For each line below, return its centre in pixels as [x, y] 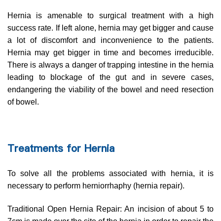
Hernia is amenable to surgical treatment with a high [110, 16]
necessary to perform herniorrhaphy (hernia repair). [96, 186]
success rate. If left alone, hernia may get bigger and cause [110, 28]
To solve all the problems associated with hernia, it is [110, 174]
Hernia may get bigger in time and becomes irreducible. [110, 53]
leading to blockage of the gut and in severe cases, [110, 77]
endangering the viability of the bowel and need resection [110, 90]
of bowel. [23, 102]
